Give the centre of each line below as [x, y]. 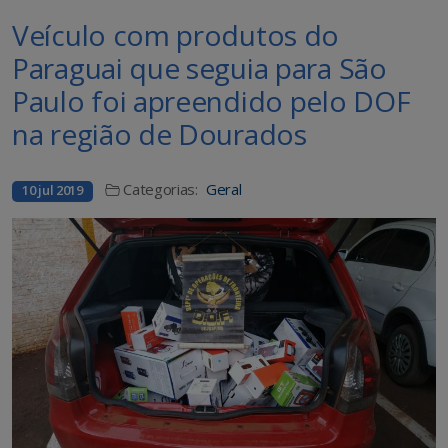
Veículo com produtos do [176, 35]
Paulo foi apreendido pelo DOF [211, 101]
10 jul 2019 [52, 190]
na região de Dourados [159, 134]
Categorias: [160, 189]
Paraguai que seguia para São [199, 68]
